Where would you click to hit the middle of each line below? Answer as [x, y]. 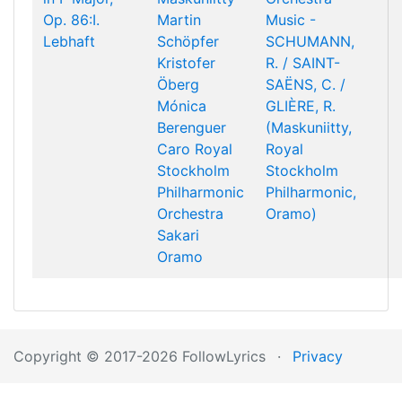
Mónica [182, 106]
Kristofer [186, 63]
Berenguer [192, 127]
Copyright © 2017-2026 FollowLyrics [140, 356]
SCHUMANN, [310, 41]
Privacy [318, 356]
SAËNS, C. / [306, 84]
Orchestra [190, 214]
